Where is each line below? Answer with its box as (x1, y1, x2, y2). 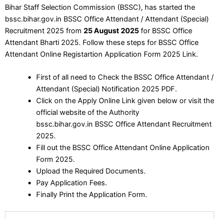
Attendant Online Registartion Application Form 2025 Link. (5, 49, 198, 59)
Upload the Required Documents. (36, 166, 146, 175)
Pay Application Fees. (36, 178, 107, 187)
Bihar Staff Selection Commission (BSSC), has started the (5, 2, 195, 12)
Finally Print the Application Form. (36, 190, 147, 199)
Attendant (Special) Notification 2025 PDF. (36, 84, 177, 93)
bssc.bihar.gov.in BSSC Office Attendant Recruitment (36, 119, 212, 129)
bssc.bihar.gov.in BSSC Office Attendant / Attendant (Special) (5, 14, 209, 23)
